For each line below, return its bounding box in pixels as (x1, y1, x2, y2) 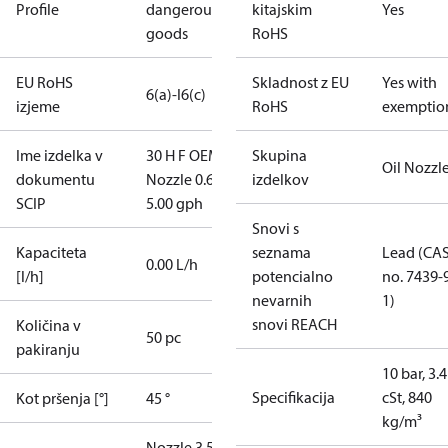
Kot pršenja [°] (16, 388, 109, 408)
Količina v (16, 315, 81, 335)
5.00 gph (146, 193, 203, 213)
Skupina (252, 145, 307, 165)
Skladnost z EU (252, 72, 349, 92)
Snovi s (252, 218, 299, 238)
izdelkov (252, 169, 309, 189)
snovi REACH (252, 314, 337, 334)
